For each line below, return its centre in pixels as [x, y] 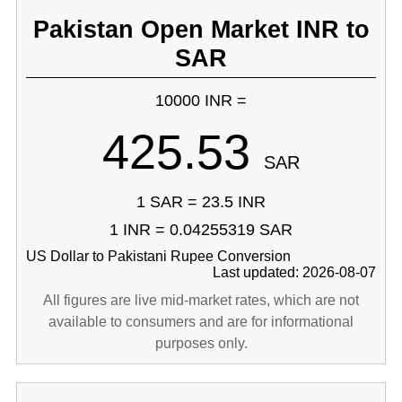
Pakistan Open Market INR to [201, 29]
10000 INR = [201, 100]
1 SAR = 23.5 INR [201, 202]
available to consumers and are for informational [201, 322]
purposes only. [201, 343]
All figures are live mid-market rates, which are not [201, 300]
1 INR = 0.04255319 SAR [201, 230]
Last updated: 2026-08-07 [295, 272]
